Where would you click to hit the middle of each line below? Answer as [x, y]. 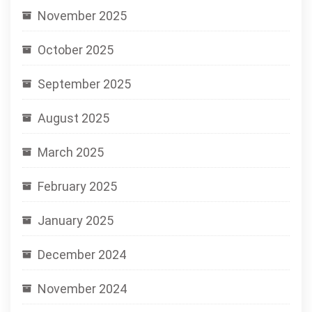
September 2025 [84, 84]
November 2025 [82, 16]
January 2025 [76, 220]
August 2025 [73, 118]
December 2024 [82, 255]
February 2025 [77, 186]
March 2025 [71, 152]
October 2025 [76, 50]
